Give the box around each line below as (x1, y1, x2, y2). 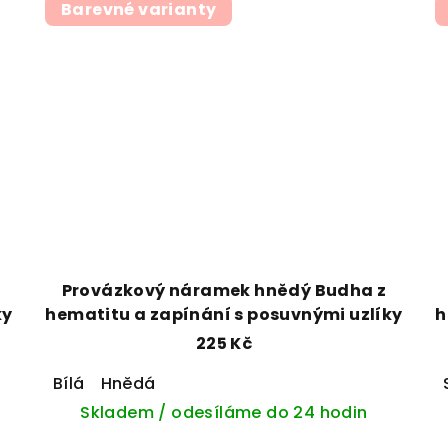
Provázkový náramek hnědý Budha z (61, 279, 387, 303)
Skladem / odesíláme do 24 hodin (80, 401, 368, 425)
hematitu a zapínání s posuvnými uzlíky (45, 303, 403, 327)
